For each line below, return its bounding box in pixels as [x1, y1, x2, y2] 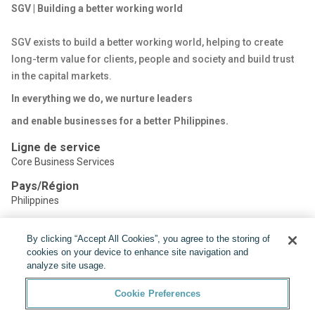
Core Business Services [11, 156, 115, 167]
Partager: [11, 234, 56, 247]
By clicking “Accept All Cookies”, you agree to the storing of [27, 233, 271, 244]
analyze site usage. [27, 260, 107, 271]
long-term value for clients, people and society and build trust [11, 53, 294, 65]
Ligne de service [11, 141, 101, 154]
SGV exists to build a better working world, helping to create [11, 37, 283, 48]
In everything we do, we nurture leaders [11, 93, 193, 104]
